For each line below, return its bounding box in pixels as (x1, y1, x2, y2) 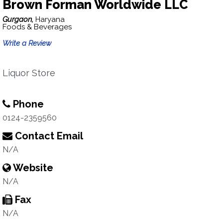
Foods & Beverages (2, 22, 72, 31)
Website (11, 162, 53, 174)
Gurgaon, (2, 15, 35, 24)
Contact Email (12, 130, 83, 142)
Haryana (35, 15, 65, 24)
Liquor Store (2, 68, 55, 78)
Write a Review (2, 39, 51, 48)
